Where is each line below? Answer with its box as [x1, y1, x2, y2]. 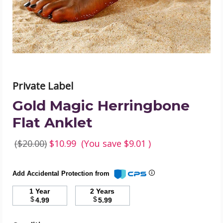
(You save [81, 137, 121, 149]
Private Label [12, 79, 73, 93]
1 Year [35, 187, 50, 196]
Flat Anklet [12, 114, 93, 131]
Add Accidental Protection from [12, 170, 111, 178]
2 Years [96, 187, 115, 196]
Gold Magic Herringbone [12, 97, 190, 114]
